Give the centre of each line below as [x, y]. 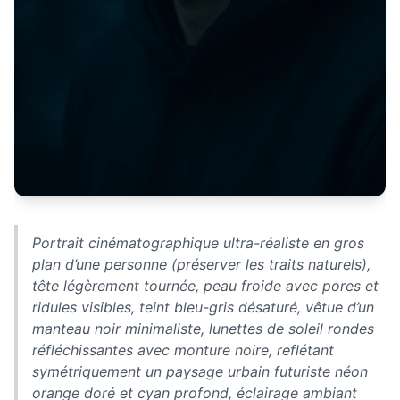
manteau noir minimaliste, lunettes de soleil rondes [203, 328]
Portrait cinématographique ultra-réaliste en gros [198, 242]
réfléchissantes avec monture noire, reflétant [183, 350]
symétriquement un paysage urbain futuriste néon [200, 371]
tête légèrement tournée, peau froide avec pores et [205, 285]
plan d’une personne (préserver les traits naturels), [201, 264]
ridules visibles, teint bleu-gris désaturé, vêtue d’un [203, 307]
